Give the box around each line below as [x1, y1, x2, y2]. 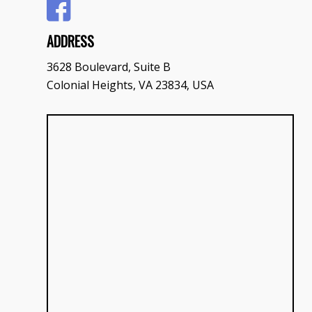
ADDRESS [47, 30, 94, 52]
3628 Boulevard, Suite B [47, 59, 171, 75]
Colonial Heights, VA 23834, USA [47, 77, 214, 93]
